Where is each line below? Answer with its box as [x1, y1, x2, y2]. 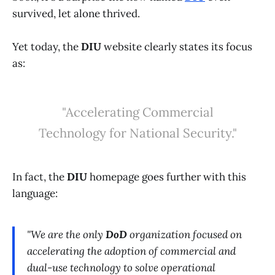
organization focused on [127, 228, 242, 242]
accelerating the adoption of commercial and [27, 244, 236, 258]
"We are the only [27, 228, 106, 242]
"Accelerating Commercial [61, 103, 214, 120]
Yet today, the [12, 39, 81, 53]
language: [12, 186, 58, 200]
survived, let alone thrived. [12, 6, 140, 20]
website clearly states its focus [101, 39, 252, 53]
